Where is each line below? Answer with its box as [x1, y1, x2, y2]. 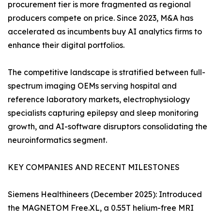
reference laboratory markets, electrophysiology [8, 94, 190, 105]
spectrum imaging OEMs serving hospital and [8, 81, 177, 91]
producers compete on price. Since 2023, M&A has [8, 13, 193, 23]
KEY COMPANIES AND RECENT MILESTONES [8, 162, 180, 172]
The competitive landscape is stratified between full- [8, 67, 205, 77]
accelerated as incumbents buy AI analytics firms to [8, 27, 202, 37]
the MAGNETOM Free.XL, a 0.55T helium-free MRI [8, 203, 194, 213]
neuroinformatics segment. [8, 135, 107, 145]
